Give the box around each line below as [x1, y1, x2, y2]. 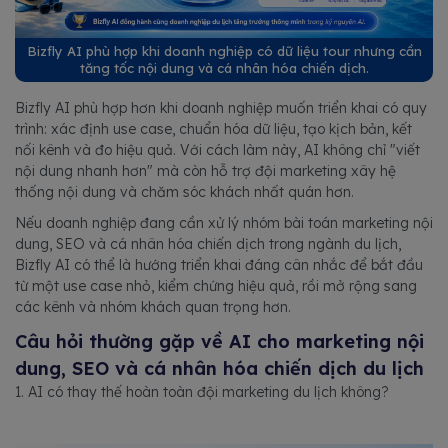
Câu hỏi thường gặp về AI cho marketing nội [15, 329, 424, 353]
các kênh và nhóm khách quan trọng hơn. [15, 297, 291, 316]
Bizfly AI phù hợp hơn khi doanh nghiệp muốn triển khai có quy [15, 98, 427, 117]
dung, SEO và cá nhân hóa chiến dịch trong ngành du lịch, [15, 234, 401, 253]
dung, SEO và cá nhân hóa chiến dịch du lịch [15, 356, 424, 380]
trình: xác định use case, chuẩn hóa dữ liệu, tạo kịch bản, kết [15, 119, 412, 138]
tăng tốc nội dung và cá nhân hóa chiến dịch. [79, 59, 369, 76]
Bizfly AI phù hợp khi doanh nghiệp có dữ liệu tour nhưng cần [26, 42, 422, 59]
